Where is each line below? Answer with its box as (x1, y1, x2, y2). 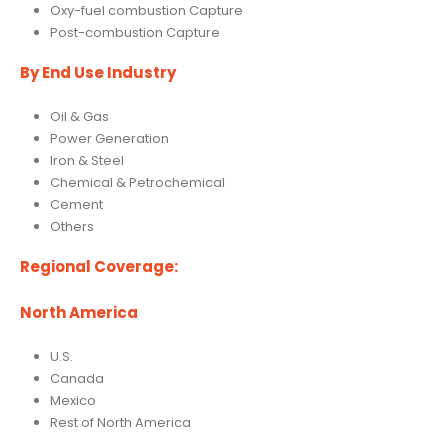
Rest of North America (49, 412, 191, 432)
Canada (49, 368, 104, 388)
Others (49, 216, 94, 236)
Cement (49, 194, 103, 214)
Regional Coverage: (20, 255, 178, 277)
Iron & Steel (49, 150, 124, 170)
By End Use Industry (20, 62, 176, 84)
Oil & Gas (49, 106, 109, 126)
